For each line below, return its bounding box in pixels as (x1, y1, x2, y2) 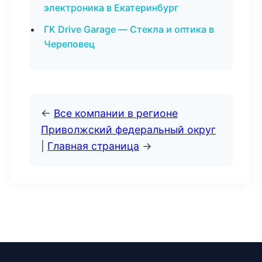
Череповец (44, 38, 95, 50)
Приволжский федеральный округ (41, 123, 216, 136)
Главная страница (47, 140, 139, 152)
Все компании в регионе (54, 107, 178, 119)
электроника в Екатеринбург (44, 2, 178, 13)
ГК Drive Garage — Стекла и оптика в (44, 23, 214, 35)
